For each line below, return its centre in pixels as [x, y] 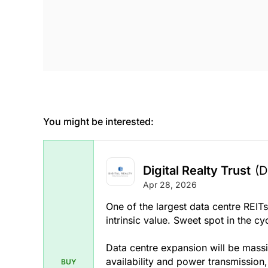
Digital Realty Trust [197, 171]
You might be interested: [98, 121]
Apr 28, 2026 [170, 185]
